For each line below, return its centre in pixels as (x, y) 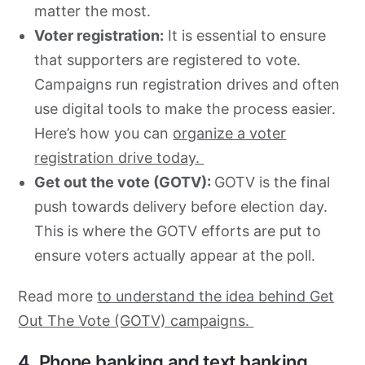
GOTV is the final (273, 182)
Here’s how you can (104, 133)
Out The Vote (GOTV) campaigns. (136, 320)
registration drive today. (119, 157)
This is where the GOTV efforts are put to (178, 231)
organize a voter (230, 133)
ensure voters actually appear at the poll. (177, 255)
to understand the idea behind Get (216, 296)
